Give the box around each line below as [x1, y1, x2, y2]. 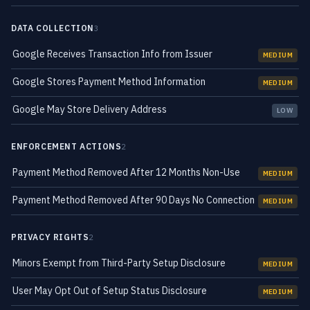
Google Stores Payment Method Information [12, 75, 206, 88]
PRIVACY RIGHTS [11, 232, 89, 242]
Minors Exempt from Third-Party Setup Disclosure [12, 257, 226, 269]
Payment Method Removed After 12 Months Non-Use [12, 166, 240, 179]
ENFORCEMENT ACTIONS [11, 141, 122, 152]
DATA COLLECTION [11, 23, 94, 33]
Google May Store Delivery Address [12, 103, 167, 116]
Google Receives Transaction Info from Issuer [12, 48, 212, 60]
